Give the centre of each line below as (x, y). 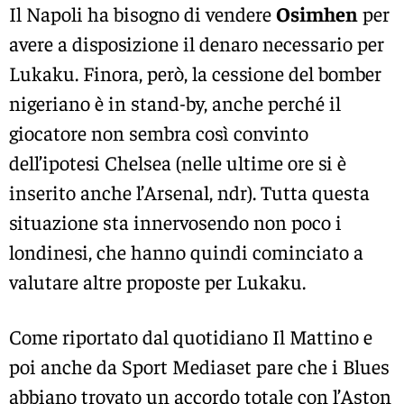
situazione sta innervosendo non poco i (175, 221)
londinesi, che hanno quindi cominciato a (186, 251)
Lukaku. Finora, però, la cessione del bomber (195, 73)
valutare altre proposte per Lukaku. (157, 281)
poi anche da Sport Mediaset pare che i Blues (199, 366)
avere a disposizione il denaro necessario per (197, 43)
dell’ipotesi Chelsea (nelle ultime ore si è (178, 162)
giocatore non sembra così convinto (159, 132)
